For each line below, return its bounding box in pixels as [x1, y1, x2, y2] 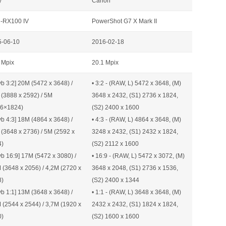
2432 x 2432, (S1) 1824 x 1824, [92, 201, 178, 208]
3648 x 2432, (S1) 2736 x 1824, [92, 92, 178, 99]
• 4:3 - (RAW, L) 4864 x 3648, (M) [92, 116, 181, 123]
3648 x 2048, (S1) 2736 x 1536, [92, 164, 178, 172]
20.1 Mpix [92, 59, 119, 66]
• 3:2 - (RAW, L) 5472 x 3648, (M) [92, 80, 181, 87]
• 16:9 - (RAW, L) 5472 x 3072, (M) [92, 152, 185, 159]
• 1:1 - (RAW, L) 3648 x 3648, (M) [92, 189, 181, 196]
